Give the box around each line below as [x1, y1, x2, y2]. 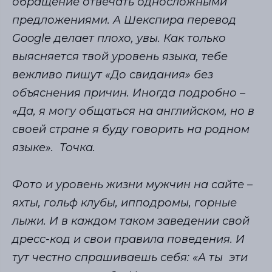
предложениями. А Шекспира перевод [12, 13, 236, 27]
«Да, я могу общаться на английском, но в [12, 104, 254, 118]
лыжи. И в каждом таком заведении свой [12, 214, 250, 228]
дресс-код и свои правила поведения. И [12, 232, 245, 246]
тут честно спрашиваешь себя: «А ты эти [12, 250, 248, 264]
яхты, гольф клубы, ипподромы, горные [12, 195, 237, 209]
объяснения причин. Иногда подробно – [12, 86, 245, 100]
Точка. [56, 141, 101, 155]
